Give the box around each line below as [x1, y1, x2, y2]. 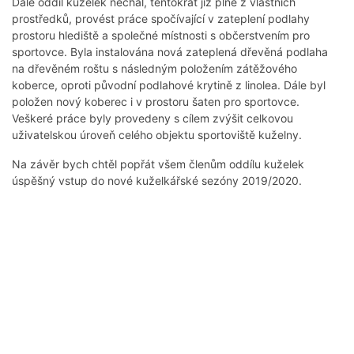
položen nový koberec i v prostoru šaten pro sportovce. [12, 95, 299, 109]
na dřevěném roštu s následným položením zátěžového [12, 62, 297, 76]
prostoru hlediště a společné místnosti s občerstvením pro [12, 28, 310, 43]
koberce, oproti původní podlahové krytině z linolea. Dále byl [12, 78, 326, 92]
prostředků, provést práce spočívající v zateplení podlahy [12, 12, 310, 26]
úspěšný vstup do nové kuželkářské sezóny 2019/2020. [12, 174, 302, 188]
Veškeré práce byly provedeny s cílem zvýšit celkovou [12, 111, 293, 126]
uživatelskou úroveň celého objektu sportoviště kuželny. [12, 128, 305, 142]
